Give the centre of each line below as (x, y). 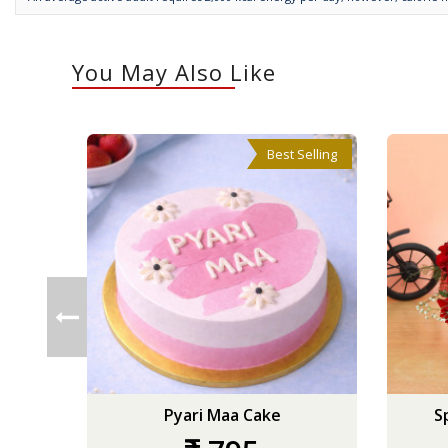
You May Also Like (174, 72)
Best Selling (302, 154)
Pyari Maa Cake (222, 415)
